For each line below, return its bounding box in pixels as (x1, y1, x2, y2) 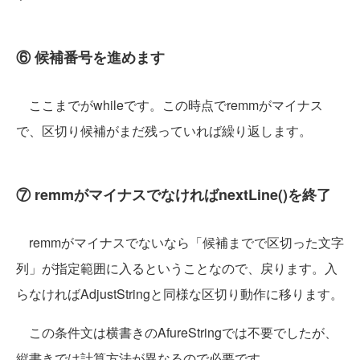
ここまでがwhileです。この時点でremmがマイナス (16, 96, 323, 114)
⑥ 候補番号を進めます (16, 47, 165, 67)
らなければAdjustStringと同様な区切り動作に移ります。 (16, 284, 343, 303)
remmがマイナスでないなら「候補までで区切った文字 (16, 233, 344, 252)
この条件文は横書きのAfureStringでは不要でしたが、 (16, 323, 337, 342)
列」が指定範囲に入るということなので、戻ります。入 (16, 259, 337, 277)
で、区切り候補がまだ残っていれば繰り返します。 (16, 121, 312, 140)
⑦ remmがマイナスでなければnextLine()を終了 (16, 184, 331, 205)
